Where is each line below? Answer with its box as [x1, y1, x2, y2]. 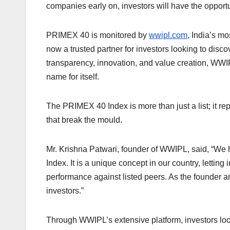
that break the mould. [46, 115, 122, 124]
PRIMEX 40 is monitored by [46, 30, 149, 40]
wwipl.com [149, 30, 187, 40]
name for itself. [46, 72, 99, 81]
